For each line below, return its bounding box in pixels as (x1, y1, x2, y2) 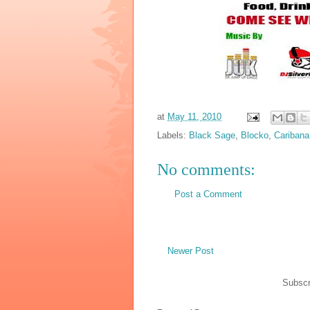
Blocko (241, 129, 268, 140)
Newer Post (167, 246, 214, 257)
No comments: (157, 160, 255, 179)
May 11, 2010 (167, 111, 221, 122)
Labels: (157, 129, 189, 140)
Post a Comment (174, 188, 242, 199)
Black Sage (189, 129, 235, 140)
